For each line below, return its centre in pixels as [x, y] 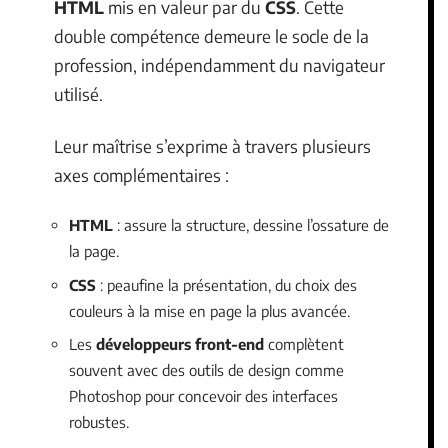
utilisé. [78, 94]
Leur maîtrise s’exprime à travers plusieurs [212, 145]
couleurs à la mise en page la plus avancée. [209, 310]
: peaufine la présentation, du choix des [226, 284]
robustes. [99, 422]
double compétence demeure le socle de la [211, 36]
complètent [304, 344]
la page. [94, 251]
